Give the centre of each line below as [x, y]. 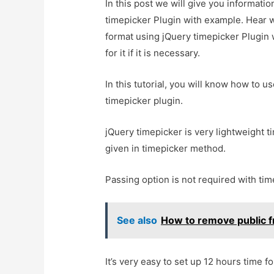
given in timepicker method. [166, 149]
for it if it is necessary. [153, 53]
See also [137, 220]
